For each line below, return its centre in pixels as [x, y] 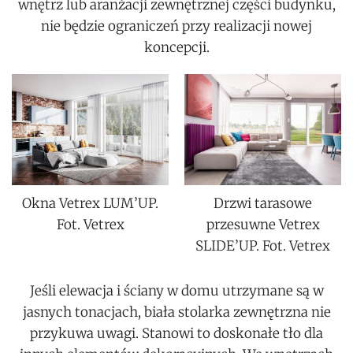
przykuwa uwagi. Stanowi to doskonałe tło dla [176, 333]
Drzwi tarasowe [263, 203]
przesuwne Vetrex [263, 224]
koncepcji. [176, 47]
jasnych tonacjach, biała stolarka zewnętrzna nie [176, 312]
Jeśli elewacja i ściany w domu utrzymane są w [176, 290]
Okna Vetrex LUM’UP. [90, 203]
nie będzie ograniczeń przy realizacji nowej [176, 26]
